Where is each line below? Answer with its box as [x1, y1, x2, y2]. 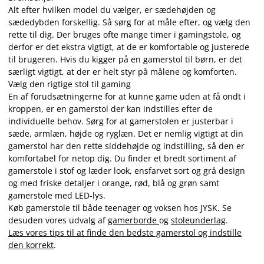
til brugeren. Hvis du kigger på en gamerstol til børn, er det [8, 54, 242, 65]
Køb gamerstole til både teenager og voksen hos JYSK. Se [8, 202, 232, 213]
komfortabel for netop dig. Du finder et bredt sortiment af [8, 153, 236, 164]
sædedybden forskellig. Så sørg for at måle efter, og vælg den [8, 16, 250, 28]
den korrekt [8, 239, 54, 250]
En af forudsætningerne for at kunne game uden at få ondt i [8, 91, 246, 102]
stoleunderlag [171, 214, 226, 226]
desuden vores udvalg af [8, 214, 108, 226]
